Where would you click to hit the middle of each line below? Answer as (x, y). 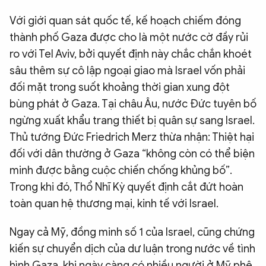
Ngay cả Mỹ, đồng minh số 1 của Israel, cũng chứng (132, 232)
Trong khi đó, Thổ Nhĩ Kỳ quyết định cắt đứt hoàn (126, 187)
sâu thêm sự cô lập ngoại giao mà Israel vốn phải (127, 70)
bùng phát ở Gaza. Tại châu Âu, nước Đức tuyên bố (133, 104)
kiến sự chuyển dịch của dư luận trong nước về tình (132, 248)
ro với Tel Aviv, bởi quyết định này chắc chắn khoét (131, 54)
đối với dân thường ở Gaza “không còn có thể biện (132, 153)
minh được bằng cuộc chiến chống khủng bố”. (121, 170)
